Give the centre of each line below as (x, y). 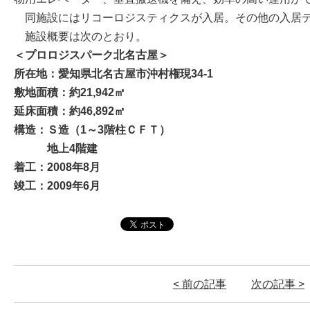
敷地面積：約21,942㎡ (70, 92)
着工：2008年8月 (57, 167)
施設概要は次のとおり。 (80, 36)
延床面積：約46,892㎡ (70, 111)
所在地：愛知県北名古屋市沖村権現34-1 (113, 73)
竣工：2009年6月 (57, 185)
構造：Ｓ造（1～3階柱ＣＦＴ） (92, 129)
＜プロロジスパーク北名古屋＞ (91, 55)
